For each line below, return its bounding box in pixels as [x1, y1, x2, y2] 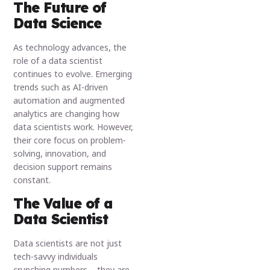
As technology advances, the [13, 42, 127, 54]
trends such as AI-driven [13, 81, 108, 93]
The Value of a [13, 194, 113, 212]
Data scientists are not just [13, 237, 122, 249]
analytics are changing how [13, 108, 120, 120]
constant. [13, 174, 51, 186]
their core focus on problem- [13, 134, 127, 146]
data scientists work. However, [13, 121, 134, 133]
